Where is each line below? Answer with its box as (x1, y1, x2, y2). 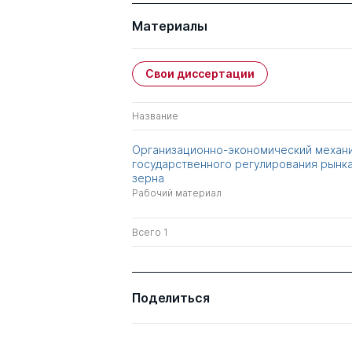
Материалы (132, 18, 207, 34)
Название (132, 110, 178, 122)
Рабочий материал (132, 187, 222, 199)
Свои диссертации (145, 67, 255, 80)
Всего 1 (132, 226, 168, 238)
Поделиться (132, 290, 210, 306)
